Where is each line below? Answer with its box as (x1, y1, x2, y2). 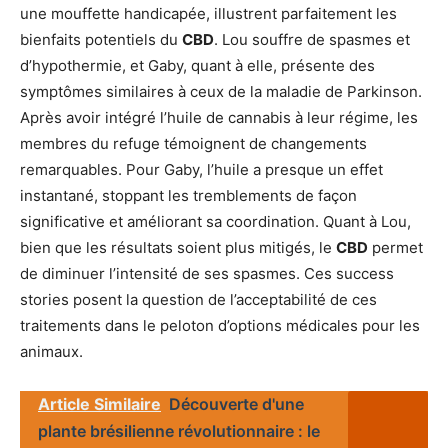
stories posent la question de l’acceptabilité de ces (20, 289, 377, 309)
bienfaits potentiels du (20, 29, 182, 49)
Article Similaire (38, 393, 161, 414)
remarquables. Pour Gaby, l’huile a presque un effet (20, 159, 383, 179)
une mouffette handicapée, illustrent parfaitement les (20, 3, 397, 23)
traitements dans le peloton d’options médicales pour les (20, 315, 420, 335)
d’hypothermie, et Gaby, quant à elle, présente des (20, 55, 375, 75)
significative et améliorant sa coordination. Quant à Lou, (20, 211, 411, 231)
